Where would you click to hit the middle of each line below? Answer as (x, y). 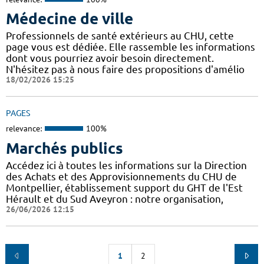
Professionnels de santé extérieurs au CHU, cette (120, 36)
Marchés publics (65, 148)
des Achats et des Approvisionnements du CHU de (121, 176)
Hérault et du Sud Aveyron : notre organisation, (115, 199)
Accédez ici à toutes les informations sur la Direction (126, 165)
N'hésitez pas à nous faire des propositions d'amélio (125, 70)
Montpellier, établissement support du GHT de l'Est (124, 187)
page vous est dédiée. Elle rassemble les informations (131, 47)
